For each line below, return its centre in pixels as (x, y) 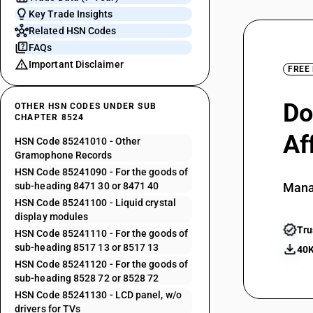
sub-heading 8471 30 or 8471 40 (87, 186)
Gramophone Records (64, 155)
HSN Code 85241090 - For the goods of (102, 172)
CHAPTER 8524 (50, 117)
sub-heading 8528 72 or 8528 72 (87, 278)
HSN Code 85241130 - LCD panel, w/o (98, 295)
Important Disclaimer (76, 64)
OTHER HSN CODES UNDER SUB (86, 106)
